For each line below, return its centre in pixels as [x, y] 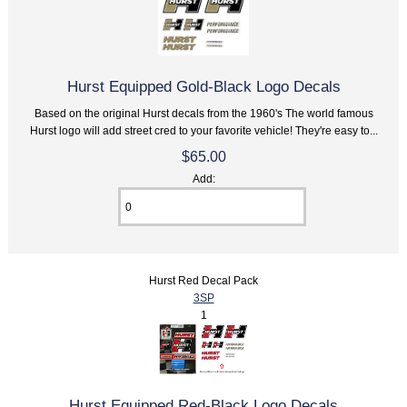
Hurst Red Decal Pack [203, 281]
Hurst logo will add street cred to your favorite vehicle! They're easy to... [203, 131]
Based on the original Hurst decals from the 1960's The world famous [203, 114]
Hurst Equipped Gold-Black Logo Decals [203, 87]
